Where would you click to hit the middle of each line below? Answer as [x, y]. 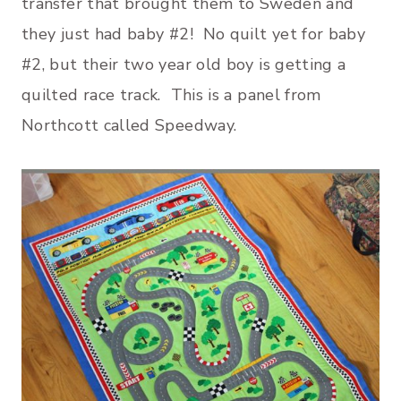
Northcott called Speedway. [129, 126]
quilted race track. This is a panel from [171, 95]
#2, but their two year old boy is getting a [184, 65]
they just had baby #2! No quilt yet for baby [194, 34]
